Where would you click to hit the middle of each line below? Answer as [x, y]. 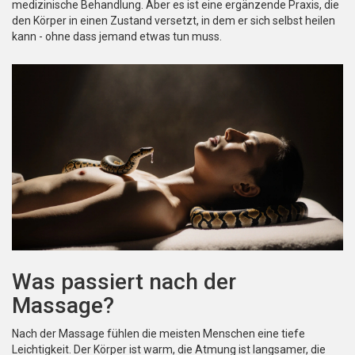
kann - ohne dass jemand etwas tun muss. [117, 37]
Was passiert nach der [124, 282]
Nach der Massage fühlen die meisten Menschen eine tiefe [158, 334]
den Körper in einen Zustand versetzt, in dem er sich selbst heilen [174, 21]
